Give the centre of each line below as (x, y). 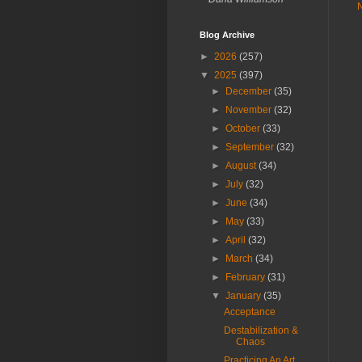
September (251, 147)
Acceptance (249, 312)
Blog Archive (227, 35)
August (242, 166)
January (245, 296)
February (247, 277)
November (250, 110)
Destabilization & (261, 330)
